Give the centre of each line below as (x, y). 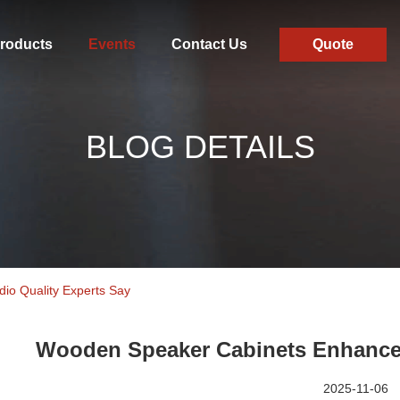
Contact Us (209, 44)
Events (112, 44)
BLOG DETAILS (200, 147)
